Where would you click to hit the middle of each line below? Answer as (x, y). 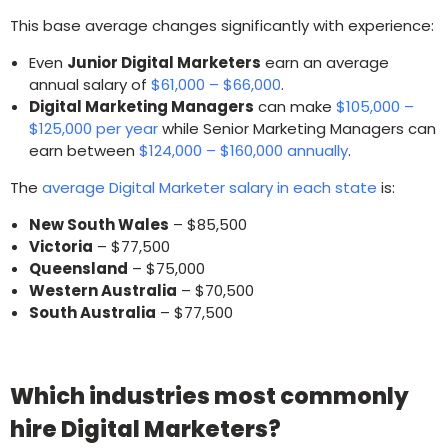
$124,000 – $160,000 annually (243, 150)
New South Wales (98, 224)
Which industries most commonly (209, 396)
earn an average (324, 62)
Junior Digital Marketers (163, 62)
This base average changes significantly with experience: (222, 25)
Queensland (78, 268)
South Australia (92, 312)
